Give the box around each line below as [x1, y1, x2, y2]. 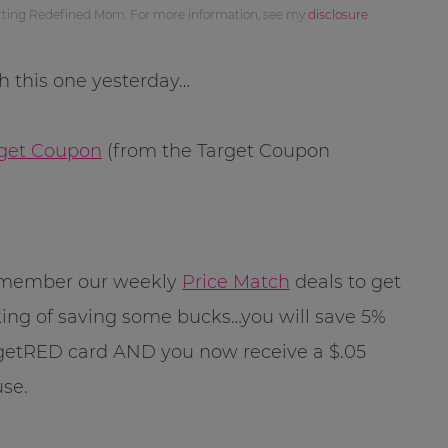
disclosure [308, 6, 368, 22]
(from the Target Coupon [102, 139, 330, 162]
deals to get [290, 270, 401, 293]
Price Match [182, 270, 290, 293]
